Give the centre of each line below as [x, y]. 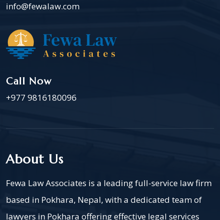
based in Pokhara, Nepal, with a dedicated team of [104, 200]
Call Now [29, 82]
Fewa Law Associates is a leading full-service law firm [109, 183]
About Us [35, 159]
